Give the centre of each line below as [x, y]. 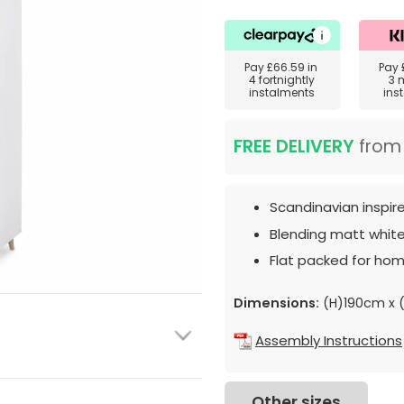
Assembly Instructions [329, 341]
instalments [282, 92]
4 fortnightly [282, 80]
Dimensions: [276, 303]
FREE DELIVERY [294, 147]
